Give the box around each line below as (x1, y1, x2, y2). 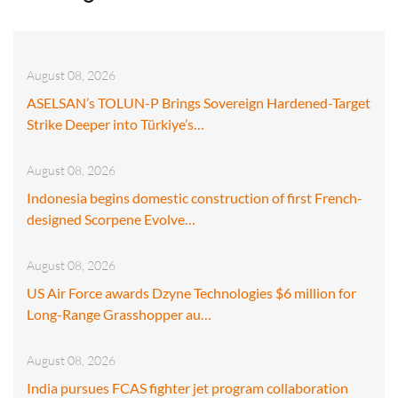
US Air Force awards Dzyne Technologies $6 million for (27, 283, 356, 301)
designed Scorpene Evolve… (27, 210, 195, 227)
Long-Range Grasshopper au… (27, 305, 211, 322)
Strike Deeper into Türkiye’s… (27, 115, 204, 132)
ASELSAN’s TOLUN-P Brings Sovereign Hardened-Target (27, 93, 370, 111)
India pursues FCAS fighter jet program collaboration (27, 378, 348, 396)
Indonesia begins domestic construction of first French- (27, 188, 362, 206)
